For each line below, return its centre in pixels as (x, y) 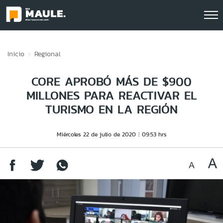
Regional (48, 54)
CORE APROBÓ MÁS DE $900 (111, 81)
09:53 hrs (154, 134)
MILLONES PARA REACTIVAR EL (111, 95)
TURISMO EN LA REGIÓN (111, 109)
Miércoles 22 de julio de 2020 (96, 134)
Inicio (16, 54)
